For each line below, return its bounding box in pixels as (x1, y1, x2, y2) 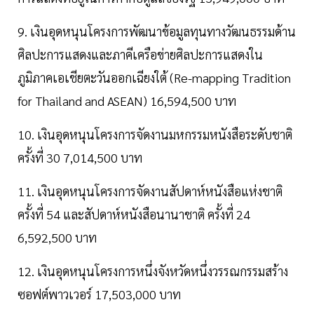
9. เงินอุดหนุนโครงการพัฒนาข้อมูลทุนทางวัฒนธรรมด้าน (18, 23, 296, 40)
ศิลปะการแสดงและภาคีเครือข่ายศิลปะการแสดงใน (18, 46, 263, 63)
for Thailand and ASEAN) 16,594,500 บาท (18, 93, 236, 109)
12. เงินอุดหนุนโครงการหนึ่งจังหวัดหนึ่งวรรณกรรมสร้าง (18, 263, 288, 280)
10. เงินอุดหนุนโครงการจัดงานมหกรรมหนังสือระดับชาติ (18, 126, 292, 143)
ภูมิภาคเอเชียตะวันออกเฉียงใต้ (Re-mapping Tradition (18, 69, 291, 86)
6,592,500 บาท (18, 229, 97, 246)
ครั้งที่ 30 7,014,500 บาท (18, 149, 142, 166)
